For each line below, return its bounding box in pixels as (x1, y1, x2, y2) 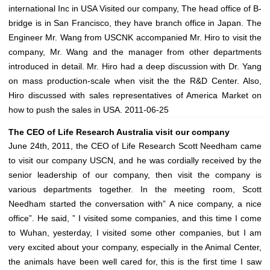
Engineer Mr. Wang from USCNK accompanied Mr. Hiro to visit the (8, 33, 262, 43)
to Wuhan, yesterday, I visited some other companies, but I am (8, 228, 262, 238)
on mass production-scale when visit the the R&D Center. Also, (8, 76, 262, 86)
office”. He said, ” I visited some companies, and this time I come (8, 213, 262, 224)
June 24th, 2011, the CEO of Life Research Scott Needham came (8, 141, 262, 151)
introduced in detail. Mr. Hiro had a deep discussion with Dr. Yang (8, 61, 262, 72)
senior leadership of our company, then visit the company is (8, 170, 262, 180)
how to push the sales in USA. (8, 105, 125, 115)
